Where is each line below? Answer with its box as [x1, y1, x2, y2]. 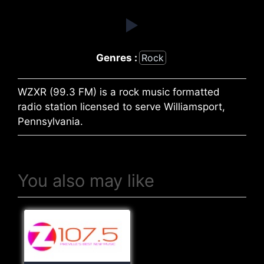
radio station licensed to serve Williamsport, [18, 101, 225, 113]
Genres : [96, 51, 137, 64]
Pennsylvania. [18, 115, 83, 128]
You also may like [18, 170, 154, 192]
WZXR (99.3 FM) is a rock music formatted [18, 86, 220, 98]
